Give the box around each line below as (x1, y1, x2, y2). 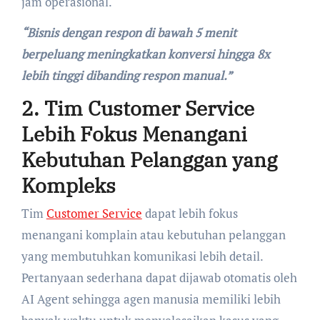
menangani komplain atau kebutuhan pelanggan (21, 226, 286, 244)
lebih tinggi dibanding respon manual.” (21, 66, 232, 84)
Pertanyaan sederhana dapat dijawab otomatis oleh (21, 269, 297, 286)
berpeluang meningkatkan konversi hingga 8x (21, 45, 270, 62)
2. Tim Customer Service (21, 94, 254, 121)
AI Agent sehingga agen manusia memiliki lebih (21, 291, 281, 308)
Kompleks (21, 171, 116, 199)
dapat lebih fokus (141, 205, 238, 222)
